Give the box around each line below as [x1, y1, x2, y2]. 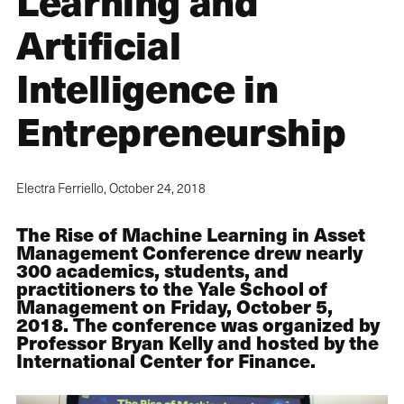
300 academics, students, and [16, 256, 289, 284]
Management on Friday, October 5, [16, 292, 333, 320]
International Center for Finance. [16, 346, 316, 374]
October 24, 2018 [109, 179, 206, 197]
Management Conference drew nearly [16, 238, 363, 266]
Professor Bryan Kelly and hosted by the [16, 328, 379, 356]
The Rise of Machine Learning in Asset [16, 220, 365, 248]
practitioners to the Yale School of [16, 274, 327, 302]
